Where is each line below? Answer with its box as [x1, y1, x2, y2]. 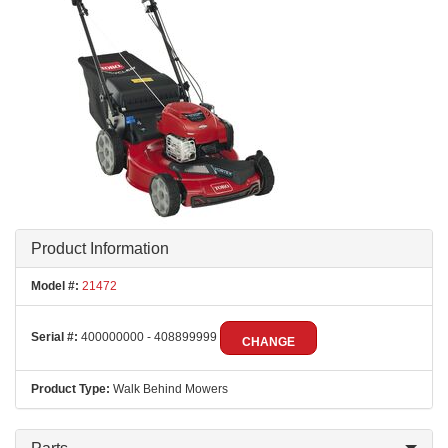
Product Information [31, 240, 169, 257]
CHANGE [242, 335, 295, 349]
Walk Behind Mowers [110, 382, 228, 396]
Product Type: [31, 382, 110, 396]
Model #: [31, 279, 79, 293]
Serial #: [31, 330, 78, 345]
